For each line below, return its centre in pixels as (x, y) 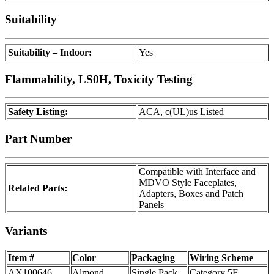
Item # (21, 258)
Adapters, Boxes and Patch (191, 193)
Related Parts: (38, 188)
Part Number (38, 138)
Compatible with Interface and (197, 171)
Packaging (153, 258)
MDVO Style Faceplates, (188, 182)
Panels (151, 204)
